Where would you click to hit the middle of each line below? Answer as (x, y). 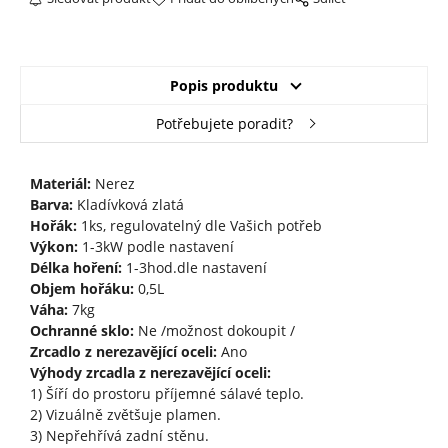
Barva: (51, 204)
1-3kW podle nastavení (155, 246)
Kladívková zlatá (128, 204)
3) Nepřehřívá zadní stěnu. (119, 435)
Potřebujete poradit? (224, 123)
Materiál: (60, 183)
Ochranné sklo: (81, 330)
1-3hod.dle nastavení (194, 267)
